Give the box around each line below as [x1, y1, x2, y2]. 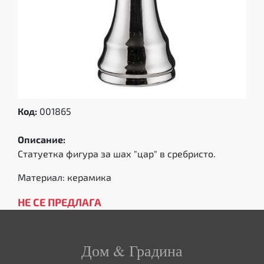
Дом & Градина [81, 240, 183, 260]
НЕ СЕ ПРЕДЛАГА [18, 196, 101, 208]
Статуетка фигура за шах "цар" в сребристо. [18, 148, 216, 159]
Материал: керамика [18, 171, 111, 183]
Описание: [18, 134, 65, 145]
